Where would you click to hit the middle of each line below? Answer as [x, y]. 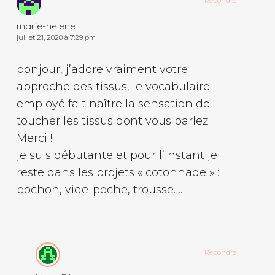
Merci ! [34, 138]
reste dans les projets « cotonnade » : [118, 172]
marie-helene [46, 25]
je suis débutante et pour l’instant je [117, 155]
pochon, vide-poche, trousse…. [99, 189]
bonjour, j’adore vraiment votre [102, 69]
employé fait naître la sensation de [113, 103]
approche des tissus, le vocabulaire [113, 86]
